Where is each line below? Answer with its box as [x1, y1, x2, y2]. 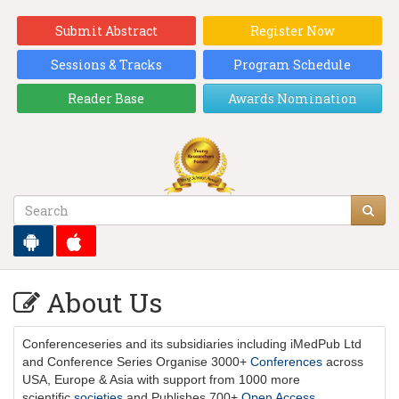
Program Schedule [233, 56, 352, 73]
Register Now [249, 22, 335, 39]
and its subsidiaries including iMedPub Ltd [122, 337, 362, 352]
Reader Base [68, 90, 145, 107]
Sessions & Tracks [50, 56, 162, 73]
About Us [40, 285, 162, 321]
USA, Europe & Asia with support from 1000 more [22, 372, 300, 387]
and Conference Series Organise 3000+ [22, 354, 250, 370]
